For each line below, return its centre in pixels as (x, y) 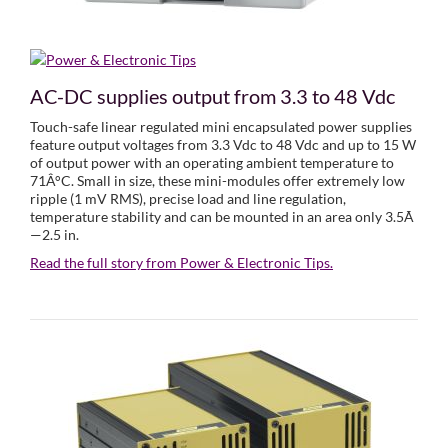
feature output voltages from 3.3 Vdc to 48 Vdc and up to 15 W (223, 145)
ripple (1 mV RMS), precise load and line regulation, (188, 199)
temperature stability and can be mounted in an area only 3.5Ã (222, 217)
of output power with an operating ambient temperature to (212, 163)
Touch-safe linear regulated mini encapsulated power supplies (221, 127)
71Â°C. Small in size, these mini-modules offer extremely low (217, 181)
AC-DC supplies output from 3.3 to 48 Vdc (212, 96)
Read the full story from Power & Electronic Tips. (181, 263)
